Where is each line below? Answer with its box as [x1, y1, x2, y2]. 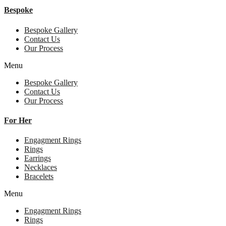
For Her [4, 116, 32, 125]
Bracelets [24, 172, 53, 181]
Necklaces [24, 163, 57, 172]
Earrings [24, 154, 51, 163]
